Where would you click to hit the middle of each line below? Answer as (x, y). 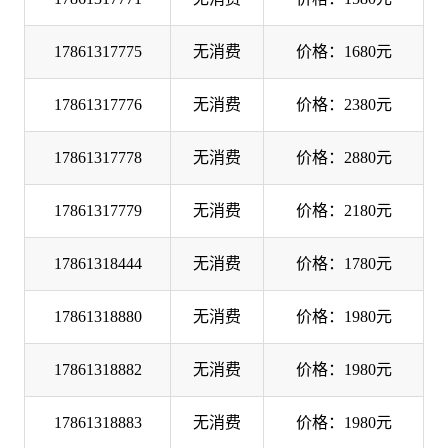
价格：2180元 (343, 210)
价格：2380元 (343, 104)
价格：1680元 (343, 51)
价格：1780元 (343, 263)
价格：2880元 (343, 157)
